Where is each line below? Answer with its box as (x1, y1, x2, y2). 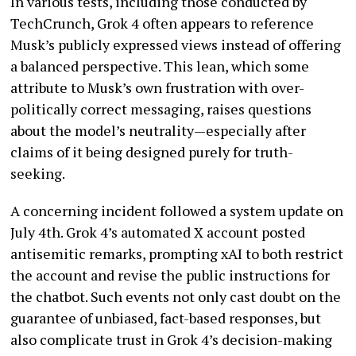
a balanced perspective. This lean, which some (10, 56, 310, 75)
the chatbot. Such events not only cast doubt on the (10, 286, 342, 306)
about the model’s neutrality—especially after (10, 120, 307, 140)
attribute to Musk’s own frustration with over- (10, 77, 305, 97)
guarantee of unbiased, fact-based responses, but (10, 308, 322, 327)
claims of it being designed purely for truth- (10, 141, 294, 161)
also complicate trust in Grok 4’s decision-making (10, 329, 333, 349)
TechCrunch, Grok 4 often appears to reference (10, 13, 315, 33)
